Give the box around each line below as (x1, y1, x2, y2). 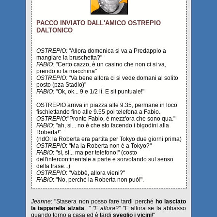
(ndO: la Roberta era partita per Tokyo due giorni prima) (36, 136, 182, 142)
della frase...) (36, 163, 70, 170)
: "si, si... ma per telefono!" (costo (53, 149, 137, 156)
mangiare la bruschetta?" (36, 54, 102, 61)
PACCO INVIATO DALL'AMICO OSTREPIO (36, 19, 161, 27)
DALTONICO (36, 27, 73, 34)
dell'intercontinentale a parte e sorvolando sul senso (36, 156, 173, 163)
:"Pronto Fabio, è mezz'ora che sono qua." (66, 115, 175, 122)
